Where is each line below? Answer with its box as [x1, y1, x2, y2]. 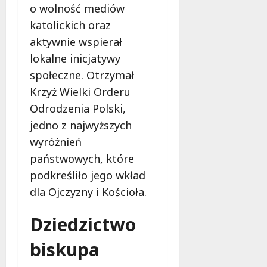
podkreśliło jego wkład [30, 167, 145, 182]
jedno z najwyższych [30, 117, 132, 132]
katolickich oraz [30, 17, 111, 32]
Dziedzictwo [30, 212, 136, 237]
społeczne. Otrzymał [30, 67, 134, 82]
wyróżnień [30, 134, 82, 149]
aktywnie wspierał [30, 34, 122, 49]
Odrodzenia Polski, [30, 101, 126, 116]
